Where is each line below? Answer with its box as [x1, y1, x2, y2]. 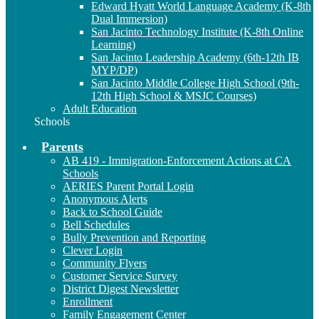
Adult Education [63, 102, 137, 115]
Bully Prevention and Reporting [63, 231, 206, 244]
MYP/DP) [91, 63, 137, 76]
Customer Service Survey [63, 269, 177, 282]
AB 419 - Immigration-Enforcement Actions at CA [63, 154, 291, 167]
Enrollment [63, 295, 113, 308]
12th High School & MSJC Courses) [91, 89, 256, 102]
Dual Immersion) [91, 12, 167, 25]
